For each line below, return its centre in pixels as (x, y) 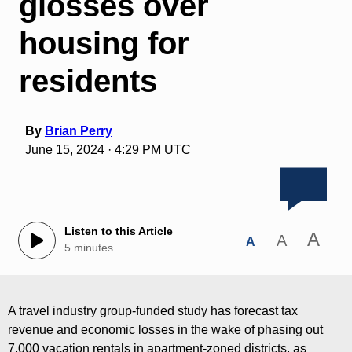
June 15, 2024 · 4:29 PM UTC (108, 149)
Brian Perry (78, 130)
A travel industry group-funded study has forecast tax (153, 310)
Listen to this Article (118, 231)
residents (88, 81)
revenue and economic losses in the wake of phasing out (165, 329)
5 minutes (88, 248)
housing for (104, 43)
